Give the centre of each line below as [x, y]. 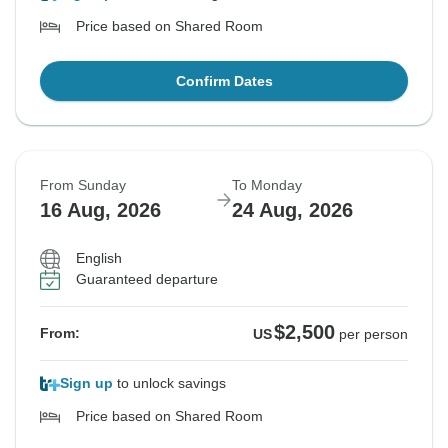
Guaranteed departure [147, 279]
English [99, 258]
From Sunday [83, 185]
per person [373, 334]
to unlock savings [169, 383]
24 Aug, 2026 [292, 210]
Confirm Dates [224, 81]
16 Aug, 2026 [100, 210]
